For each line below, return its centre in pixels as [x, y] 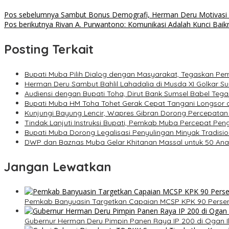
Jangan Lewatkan [58, 167]
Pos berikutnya [29, 25]
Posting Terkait [49, 49]
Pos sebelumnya [31, 15]
